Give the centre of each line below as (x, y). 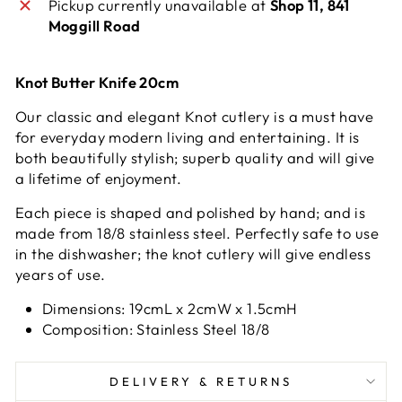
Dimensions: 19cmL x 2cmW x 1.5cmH (170, 308)
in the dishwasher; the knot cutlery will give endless (193, 253)
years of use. (61, 274)
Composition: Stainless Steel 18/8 (156, 328)
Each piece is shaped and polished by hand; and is (191, 212)
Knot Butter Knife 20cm (97, 82)
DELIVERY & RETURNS (201, 381)
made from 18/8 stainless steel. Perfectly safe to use (197, 232)
